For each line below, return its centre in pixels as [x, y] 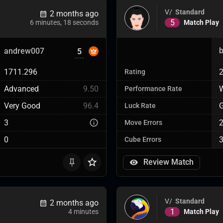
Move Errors [143, 123]
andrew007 [24, 51]
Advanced [21, 89]
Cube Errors [143, 140]
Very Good [22, 106]
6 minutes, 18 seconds [64, 23]
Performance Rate [153, 89]
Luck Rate [140, 106]
